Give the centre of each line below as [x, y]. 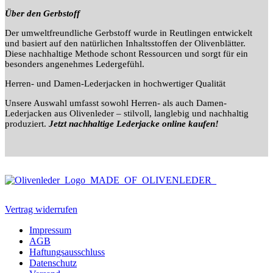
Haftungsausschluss [67, 252]
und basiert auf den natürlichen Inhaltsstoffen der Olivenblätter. [125, 43]
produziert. [27, 123]
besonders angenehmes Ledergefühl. [75, 64]
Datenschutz [53, 263]
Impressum [50, 230]
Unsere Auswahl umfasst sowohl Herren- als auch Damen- [116, 103]
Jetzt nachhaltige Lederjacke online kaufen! [134, 123]
